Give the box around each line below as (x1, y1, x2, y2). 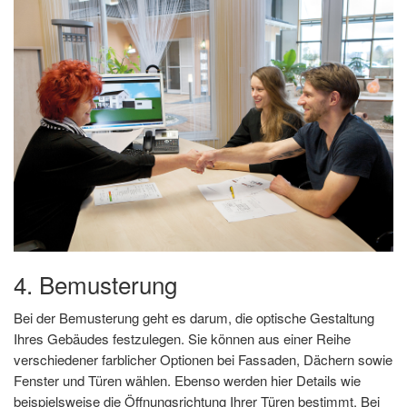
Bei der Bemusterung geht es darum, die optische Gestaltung (14, 308, 374, 328)
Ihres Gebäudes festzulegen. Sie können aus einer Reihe (14, 329, 351, 349)
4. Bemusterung (14, 267, 177, 302)
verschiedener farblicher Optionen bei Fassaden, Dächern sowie (14, 350, 392, 370)
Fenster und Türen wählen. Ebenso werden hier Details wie (14, 371, 361, 391)
